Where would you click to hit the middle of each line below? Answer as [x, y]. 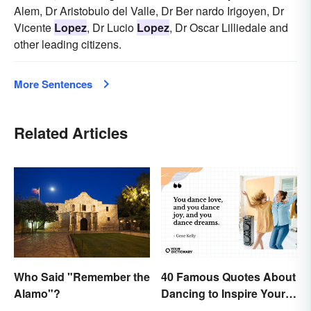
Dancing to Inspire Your [223, 294]
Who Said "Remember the [82, 276]
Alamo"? [37, 293]
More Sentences [53, 84]
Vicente [34, 27]
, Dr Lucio [112, 27]
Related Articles [71, 132]
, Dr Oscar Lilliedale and [229, 27]
